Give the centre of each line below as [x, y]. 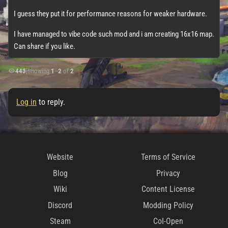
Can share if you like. [45, 46]
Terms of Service [168, 157]
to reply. [51, 102]
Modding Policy [168, 205]
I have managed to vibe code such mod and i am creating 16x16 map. [114, 34]
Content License [168, 189]
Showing [39, 71]
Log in [26, 102]
